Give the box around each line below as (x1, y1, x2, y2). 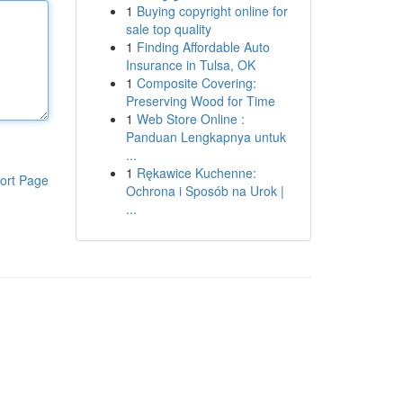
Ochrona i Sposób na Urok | (125, 182, 284, 200)
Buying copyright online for (136, 2, 288, 20)
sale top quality (125, 20, 211, 38)
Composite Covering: (136, 74, 256, 92)
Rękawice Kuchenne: (136, 164, 256, 182)
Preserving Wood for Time (125, 92, 275, 110)
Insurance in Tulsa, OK (125, 56, 255, 74)
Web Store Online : (136, 110, 245, 128)
